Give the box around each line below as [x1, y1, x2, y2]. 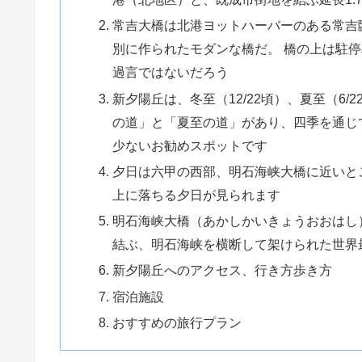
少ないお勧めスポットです [112, 137, 267, 153]
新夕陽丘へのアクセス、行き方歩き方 [112, 263, 332, 278]
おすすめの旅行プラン [112, 314, 242, 330]
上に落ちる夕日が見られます [112, 187, 280, 202]
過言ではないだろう [112, 65, 229, 80]
